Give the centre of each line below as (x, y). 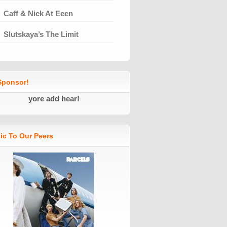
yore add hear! (54, 98)
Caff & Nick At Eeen (38, 13)
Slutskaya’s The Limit (41, 34)
